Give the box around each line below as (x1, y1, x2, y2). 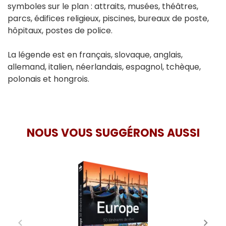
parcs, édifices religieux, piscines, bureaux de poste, (8, 13, 209, 25)
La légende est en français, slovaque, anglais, (8, 49, 183, 61)
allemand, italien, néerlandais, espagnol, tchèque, (8, 61, 201, 73)
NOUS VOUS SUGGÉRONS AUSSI (26, 125, 200, 141)
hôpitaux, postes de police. (8, 25, 112, 37)
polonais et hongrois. (8, 73, 89, 85)
